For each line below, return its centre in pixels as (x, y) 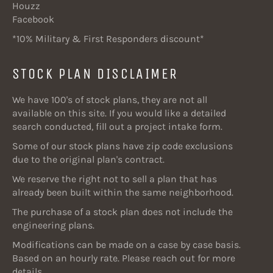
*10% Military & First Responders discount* (108, 39)
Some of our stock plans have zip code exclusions (122, 146)
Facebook (33, 19)
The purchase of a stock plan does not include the (122, 212)
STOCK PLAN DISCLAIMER (95, 74)
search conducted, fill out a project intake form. (117, 127)
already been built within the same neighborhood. (123, 193)
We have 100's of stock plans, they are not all (110, 100)
